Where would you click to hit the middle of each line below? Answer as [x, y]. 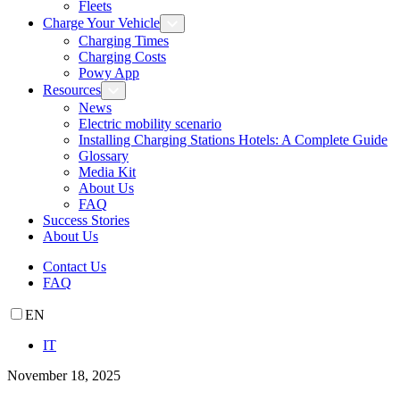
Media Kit [107, 172]
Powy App [109, 73]
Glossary [104, 156]
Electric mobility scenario [150, 124]
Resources [72, 90]
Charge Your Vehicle [101, 23]
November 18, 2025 [64, 375]
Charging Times [124, 41]
